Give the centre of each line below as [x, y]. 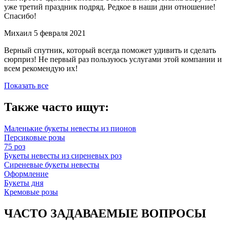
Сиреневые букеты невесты [52, 165]
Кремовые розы [31, 192]
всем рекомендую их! [41, 69]
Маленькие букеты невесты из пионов [70, 129]
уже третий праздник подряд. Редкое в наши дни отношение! [110, 7]
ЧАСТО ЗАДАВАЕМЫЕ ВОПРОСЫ [105, 213]
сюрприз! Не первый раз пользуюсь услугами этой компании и [113, 60]
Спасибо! [20, 16]
